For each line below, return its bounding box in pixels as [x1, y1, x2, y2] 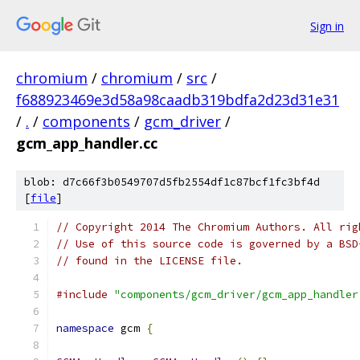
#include [56, 288, 108, 301]
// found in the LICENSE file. [56, 254, 243, 268]
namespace [56, 321, 114, 335]
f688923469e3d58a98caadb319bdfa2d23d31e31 [16, 90, 339, 109]
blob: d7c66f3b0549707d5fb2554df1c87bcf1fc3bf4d [24, 175, 320, 189]
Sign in [310, 18, 344, 34]
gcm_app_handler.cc [16, 133, 157, 153]
